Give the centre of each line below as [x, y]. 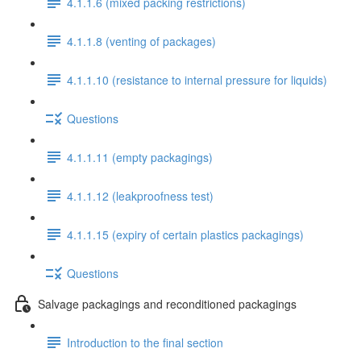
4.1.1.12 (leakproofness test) [140, 195]
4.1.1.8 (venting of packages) [141, 41]
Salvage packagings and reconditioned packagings [167, 303]
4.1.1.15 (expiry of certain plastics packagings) [185, 234]
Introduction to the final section [145, 342]
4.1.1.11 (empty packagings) [140, 157]
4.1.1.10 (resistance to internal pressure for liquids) [197, 79]
